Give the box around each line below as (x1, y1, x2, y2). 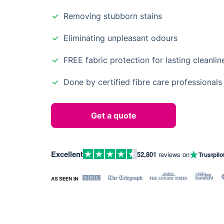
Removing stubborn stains (63, 11, 162, 21)
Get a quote (90, 110, 136, 120)
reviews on (156, 149, 189, 159)
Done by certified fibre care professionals (63, 77, 222, 87)
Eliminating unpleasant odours (63, 33, 177, 43)
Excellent (51, 148, 83, 159)
